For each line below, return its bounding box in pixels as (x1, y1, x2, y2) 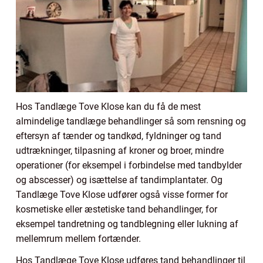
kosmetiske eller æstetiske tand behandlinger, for (16, 203, 217, 215)
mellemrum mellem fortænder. (16, 232, 141, 244)
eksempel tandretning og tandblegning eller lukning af (16, 218, 238, 230)
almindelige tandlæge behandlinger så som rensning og (16, 115, 246, 127)
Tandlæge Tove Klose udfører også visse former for (16, 188, 228, 200)
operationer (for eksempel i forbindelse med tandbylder (16, 159, 242, 171)
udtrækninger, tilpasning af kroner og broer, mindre (16, 144, 224, 156)
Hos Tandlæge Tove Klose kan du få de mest (16, 100, 201, 112)
